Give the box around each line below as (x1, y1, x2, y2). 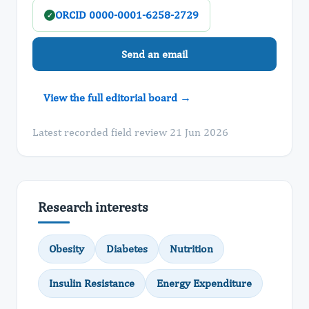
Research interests (38, 199, 148, 215)
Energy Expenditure (157, 277, 252, 290)
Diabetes (106, 242, 148, 255)
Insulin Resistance (49, 277, 134, 290)
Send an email (121, 47, 188, 61)
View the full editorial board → (43, 91, 191, 104)
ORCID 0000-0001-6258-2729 (55, 8, 199, 21)
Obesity (49, 242, 84, 255)
